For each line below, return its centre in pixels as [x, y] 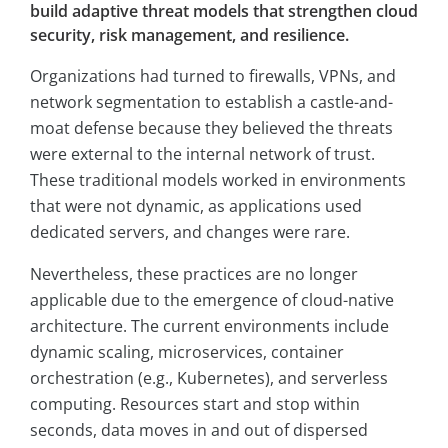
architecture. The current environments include [209, 326]
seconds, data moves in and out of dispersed [199, 430]
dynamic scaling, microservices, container [187, 352]
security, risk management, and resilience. [189, 35]
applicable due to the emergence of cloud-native [212, 300]
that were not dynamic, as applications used [196, 206]
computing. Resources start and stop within [195, 404]
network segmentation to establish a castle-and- [211, 102]
